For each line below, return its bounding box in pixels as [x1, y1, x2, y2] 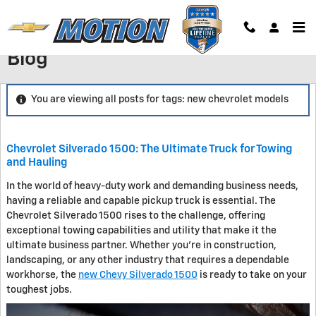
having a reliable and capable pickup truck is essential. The [6, 195, 276, 206]
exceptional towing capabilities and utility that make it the [6, 225, 276, 236]
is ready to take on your [197, 269, 307, 280]
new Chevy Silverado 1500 [78, 269, 197, 280]
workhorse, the [6, 269, 78, 280]
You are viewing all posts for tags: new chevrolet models [31, 95, 288, 105]
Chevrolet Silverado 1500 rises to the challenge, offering [6, 210, 265, 221]
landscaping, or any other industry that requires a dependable [6, 255, 289, 265]
